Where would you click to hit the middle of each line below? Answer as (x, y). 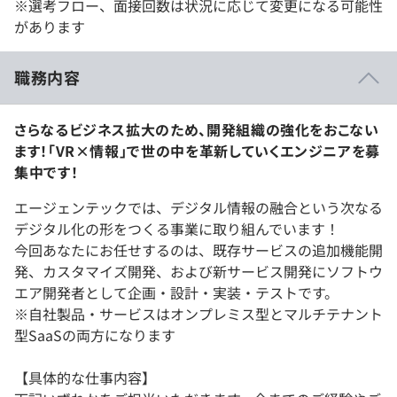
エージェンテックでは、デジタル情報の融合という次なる (198, 208)
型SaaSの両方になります (95, 335)
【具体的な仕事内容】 (85, 378)
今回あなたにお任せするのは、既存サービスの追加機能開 (198, 250)
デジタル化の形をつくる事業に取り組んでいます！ (177, 229)
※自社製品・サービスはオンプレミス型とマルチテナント (198, 314)
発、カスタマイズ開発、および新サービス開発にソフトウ (198, 272)
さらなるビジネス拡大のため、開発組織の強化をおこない (197, 130)
